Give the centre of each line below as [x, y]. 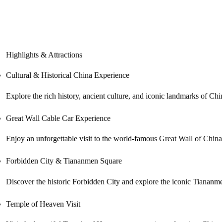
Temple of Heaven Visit [43, 204]
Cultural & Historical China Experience [68, 75]
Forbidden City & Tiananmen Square [64, 161]
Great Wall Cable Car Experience [58, 118]
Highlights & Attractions [44, 55]
